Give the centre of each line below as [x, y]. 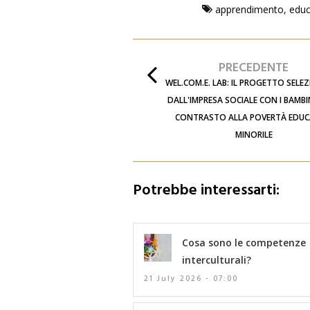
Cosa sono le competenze [244, 242]
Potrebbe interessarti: [206, 190]
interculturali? [217, 259]
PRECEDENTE [254, 68]
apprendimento [249, 9]
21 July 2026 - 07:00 [191, 279]
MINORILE [254, 134]
